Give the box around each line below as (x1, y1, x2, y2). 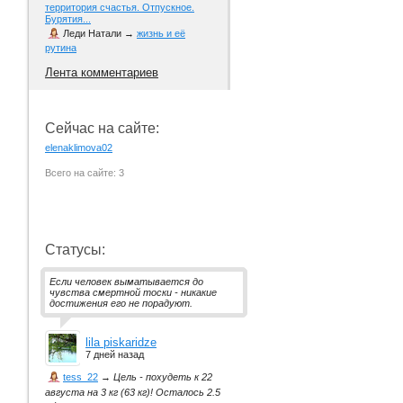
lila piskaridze (85, 336, 157, 350)
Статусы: (45, 242, 105, 258)
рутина (45, 42, 76, 54)
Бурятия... (45, 13, 91, 25)
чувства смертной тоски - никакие (49, 287, 217, 299)
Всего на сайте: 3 (45, 167, 124, 179)
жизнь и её (137, 28, 185, 40)
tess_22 (63, 372, 98, 383)
